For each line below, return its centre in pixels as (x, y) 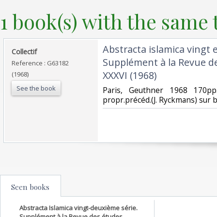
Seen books (30, 187)
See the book (36, 88)
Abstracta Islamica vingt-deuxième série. (78, 208)
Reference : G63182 (40, 63)
